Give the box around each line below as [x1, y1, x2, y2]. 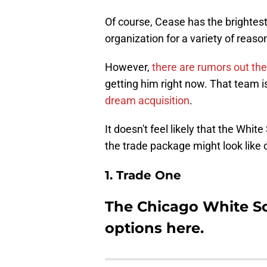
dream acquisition [105, 94, 190, 107]
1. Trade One [105, 168, 181, 183]
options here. [105, 219, 204, 237]
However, [105, 61, 152, 74]
